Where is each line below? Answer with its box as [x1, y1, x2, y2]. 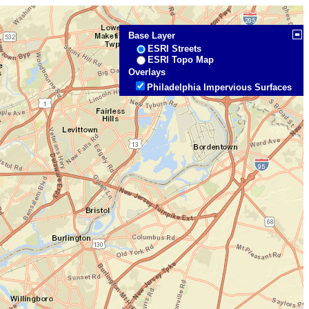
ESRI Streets [148, 43, 202, 54]
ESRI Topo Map [148, 54, 215, 65]
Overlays [128, 67, 166, 77]
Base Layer [128, 30, 176, 41]
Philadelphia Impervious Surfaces [147, 82, 292, 92]
